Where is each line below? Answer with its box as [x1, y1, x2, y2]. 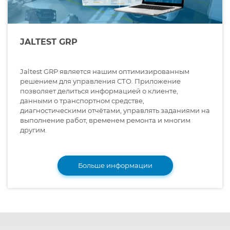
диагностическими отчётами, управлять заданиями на [20, 106, 210, 115]
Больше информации [78, 161, 152, 170]
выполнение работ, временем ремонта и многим [20, 116, 190, 125]
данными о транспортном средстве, [20, 97, 144, 105]
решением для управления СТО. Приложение [20, 77, 181, 86]
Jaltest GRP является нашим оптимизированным [20, 67, 189, 76]
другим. [20, 126, 47, 135]
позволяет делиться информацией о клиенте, [20, 87, 178, 95]
